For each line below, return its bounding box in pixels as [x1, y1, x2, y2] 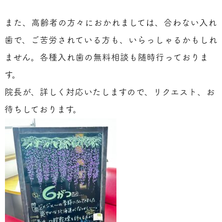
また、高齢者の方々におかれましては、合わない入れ [4, 18, 217, 27]
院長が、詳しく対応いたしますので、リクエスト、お [4, 88, 215, 96]
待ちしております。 [4, 105, 82, 113]
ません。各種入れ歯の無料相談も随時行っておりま [4, 53, 209, 61]
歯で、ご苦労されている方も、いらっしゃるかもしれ [4, 36, 218, 44]
